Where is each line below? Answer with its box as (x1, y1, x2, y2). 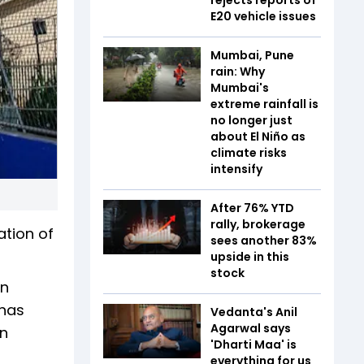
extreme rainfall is (210, 95, 318, 112)
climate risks (210, 144, 287, 161)
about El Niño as (210, 128, 305, 145)
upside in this (210, 248, 289, 265)
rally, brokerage (210, 215, 305, 232)
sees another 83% (210, 232, 317, 249)
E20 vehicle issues (210, 7, 316, 24)
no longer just (210, 111, 292, 128)
